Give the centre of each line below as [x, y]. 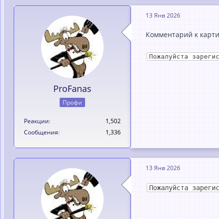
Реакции [36, 121]
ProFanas [72, 89]
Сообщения [41, 132]
